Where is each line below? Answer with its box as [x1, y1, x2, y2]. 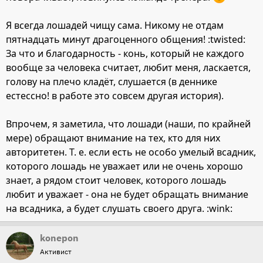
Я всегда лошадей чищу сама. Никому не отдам [6, 19, 224, 32]
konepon [40, 232, 79, 244]
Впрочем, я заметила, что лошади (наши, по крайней [6, 117, 251, 131]
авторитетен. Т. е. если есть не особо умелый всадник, [6, 146, 256, 159]
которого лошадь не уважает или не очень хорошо [6, 160, 243, 173]
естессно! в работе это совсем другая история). [6, 89, 224, 103]
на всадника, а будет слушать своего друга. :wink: [6, 202, 232, 215]
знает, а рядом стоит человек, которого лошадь [6, 174, 227, 187]
